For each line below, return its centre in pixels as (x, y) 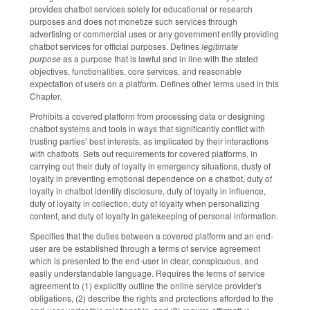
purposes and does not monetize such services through (134, 21)
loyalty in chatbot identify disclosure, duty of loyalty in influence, (148, 191)
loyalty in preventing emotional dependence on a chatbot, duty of (151, 179)
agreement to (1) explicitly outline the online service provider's (146, 285)
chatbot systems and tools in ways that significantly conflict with (147, 129)
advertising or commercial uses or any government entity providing (154, 34)
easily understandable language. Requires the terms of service (147, 273)
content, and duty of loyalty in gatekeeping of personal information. (154, 216)
